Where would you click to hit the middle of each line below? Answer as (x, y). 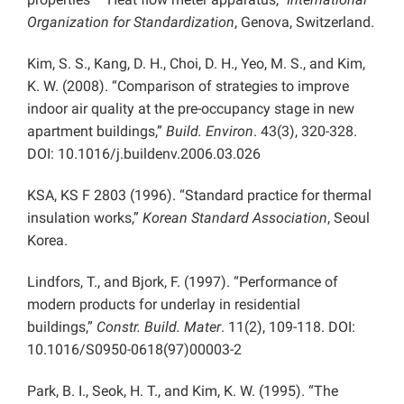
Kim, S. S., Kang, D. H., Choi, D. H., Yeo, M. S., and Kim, (196, 63)
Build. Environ (210, 131)
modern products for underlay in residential (164, 304)
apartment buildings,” (96, 131)
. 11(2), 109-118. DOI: (288, 326)
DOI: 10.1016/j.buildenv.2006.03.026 (144, 153)
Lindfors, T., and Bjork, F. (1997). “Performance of (183, 281)
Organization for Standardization (131, 22)
